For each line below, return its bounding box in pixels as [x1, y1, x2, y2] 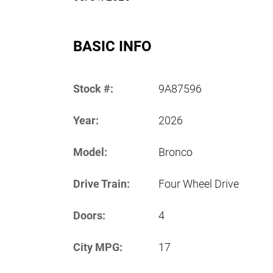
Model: [73, 145, 107, 158]
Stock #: [73, 82, 113, 95]
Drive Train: [73, 177, 130, 190]
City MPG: [73, 240, 122, 253]
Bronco [158, 145, 193, 158]
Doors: [73, 208, 105, 222]
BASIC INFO [73, 37, 152, 55]
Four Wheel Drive [158, 177, 239, 190]
